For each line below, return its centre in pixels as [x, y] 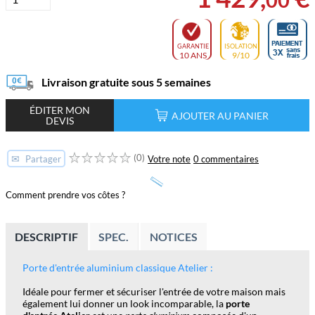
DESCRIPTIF [46, 236]
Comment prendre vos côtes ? [65, 194]
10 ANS [193, 55]
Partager [42, 159]
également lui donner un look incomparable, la [124, 303]
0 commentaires [226, 159]
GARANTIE [193, 46]
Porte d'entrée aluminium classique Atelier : [118, 267]
